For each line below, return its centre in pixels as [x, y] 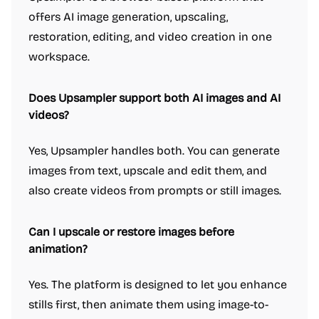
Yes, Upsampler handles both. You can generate [154, 151]
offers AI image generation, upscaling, [128, 17]
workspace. [59, 57]
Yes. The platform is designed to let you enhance [158, 284]
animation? [58, 249]
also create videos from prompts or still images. [155, 190]
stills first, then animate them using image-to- [148, 304]
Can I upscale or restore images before [131, 232]
